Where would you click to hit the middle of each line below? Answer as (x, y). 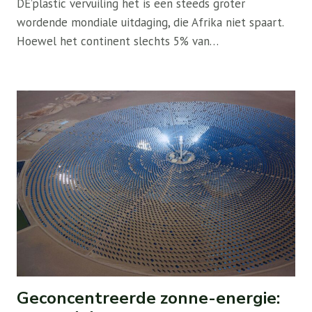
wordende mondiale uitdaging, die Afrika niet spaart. (150, 23)
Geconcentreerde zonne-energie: (148, 298)
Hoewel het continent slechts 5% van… (118, 41)
